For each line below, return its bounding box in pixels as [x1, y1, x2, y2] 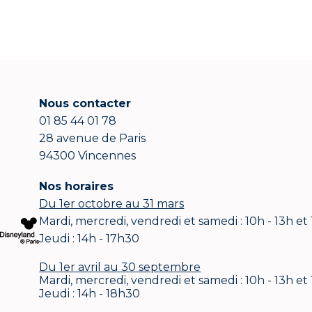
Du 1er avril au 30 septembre [39, 260, 201, 274]
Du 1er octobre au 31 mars [39, 197, 185, 211]
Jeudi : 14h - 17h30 [39, 232, 140, 246]
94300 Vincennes [39, 149, 136, 163]
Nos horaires [39, 180, 114, 194]
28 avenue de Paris [39, 132, 146, 146]
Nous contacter [39, 97, 132, 111]
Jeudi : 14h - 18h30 [39, 287, 141, 301]
